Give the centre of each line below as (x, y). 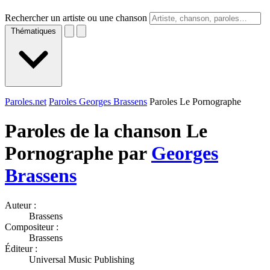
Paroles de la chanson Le (106, 131)
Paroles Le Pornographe (195, 102)
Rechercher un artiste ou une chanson (76, 18)
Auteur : (20, 205)
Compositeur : (32, 227)
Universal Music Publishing (82, 259)
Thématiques (33, 31)
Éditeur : (21, 248)
